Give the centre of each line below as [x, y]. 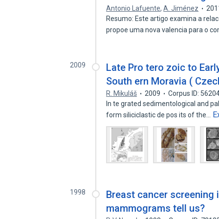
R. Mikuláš [122, 93]
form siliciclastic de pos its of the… [159, 115]
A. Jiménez [181, 8]
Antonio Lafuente [133, 8]
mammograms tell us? [156, 208]
